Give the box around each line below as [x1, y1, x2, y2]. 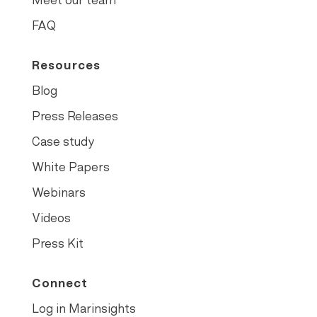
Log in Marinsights [31, 301, 136, 316]
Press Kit [31, 236, 83, 250]
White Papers [31, 159, 110, 174]
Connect [31, 275, 88, 290]
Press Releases [31, 108, 118, 123]
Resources [31, 57, 100, 72]
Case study [31, 134, 94, 149]
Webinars [31, 185, 86, 200]
